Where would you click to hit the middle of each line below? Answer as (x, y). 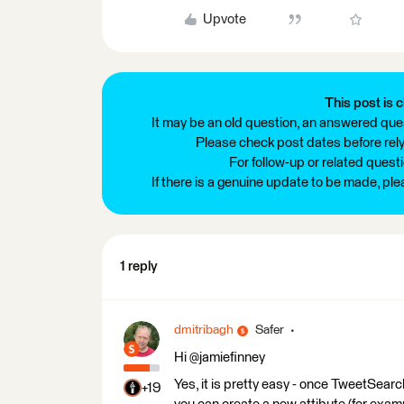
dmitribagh (204, 330)
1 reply (139, 266)
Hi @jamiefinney (220, 358)
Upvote (224, 19)
